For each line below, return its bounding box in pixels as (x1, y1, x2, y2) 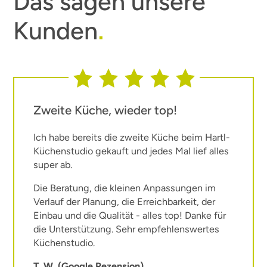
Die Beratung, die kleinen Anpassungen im (33, 182, 216, 194)
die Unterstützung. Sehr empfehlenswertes (33, 223, 219, 235)
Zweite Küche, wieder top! (33, 103, 177, 117)
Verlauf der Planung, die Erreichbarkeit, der (33, 196, 215, 208)
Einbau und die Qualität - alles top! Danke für (33, 210, 226, 222)
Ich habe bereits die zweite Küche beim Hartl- (33, 132, 230, 144)
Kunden (13, 16, 98, 46)
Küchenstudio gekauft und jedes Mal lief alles (33, 145, 229, 157)
